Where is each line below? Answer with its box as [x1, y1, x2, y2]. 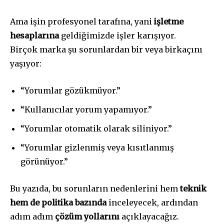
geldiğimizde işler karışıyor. [59, 30, 176, 41]
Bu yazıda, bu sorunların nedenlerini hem [10, 183, 180, 194]
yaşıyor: [10, 58, 41, 69]
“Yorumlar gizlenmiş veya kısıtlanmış [20, 142, 174, 153]
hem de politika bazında [10, 197, 106, 208]
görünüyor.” [20, 156, 68, 167]
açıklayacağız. [119, 211, 179, 222]
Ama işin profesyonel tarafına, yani [10, 16, 154, 27]
